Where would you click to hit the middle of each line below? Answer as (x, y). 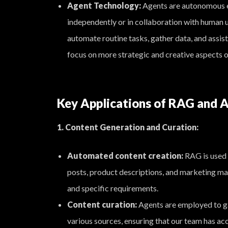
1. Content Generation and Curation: (128, 127)
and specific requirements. (113, 188)
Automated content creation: (125, 155)
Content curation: (102, 204)
